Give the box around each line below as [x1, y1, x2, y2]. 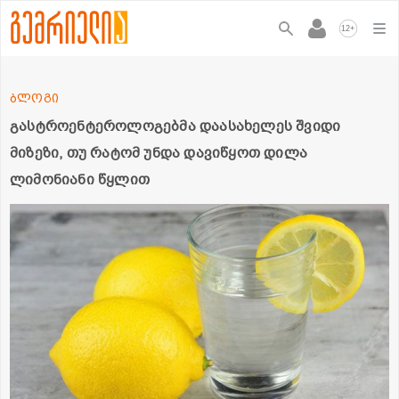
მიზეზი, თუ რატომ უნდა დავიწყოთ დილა [10, 142, 308, 163]
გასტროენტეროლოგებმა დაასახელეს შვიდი [10, 116, 341, 136]
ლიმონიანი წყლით [10, 169, 150, 190]
